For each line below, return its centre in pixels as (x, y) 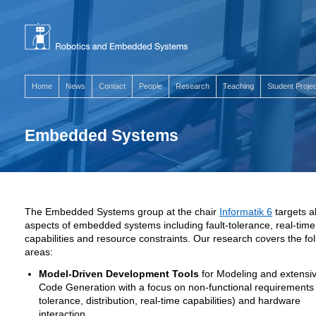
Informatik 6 (246, 212)
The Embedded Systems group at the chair (122, 212)
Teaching (238, 86)
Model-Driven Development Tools (119, 274)
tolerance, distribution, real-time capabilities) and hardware (170, 301)
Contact (112, 86)
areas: (39, 252)
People (151, 86)
